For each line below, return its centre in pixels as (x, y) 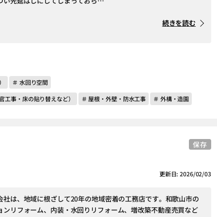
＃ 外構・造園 (171, 99)
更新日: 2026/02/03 (185, 174)
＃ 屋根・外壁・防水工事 (114, 99)
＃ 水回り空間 (30, 82)
